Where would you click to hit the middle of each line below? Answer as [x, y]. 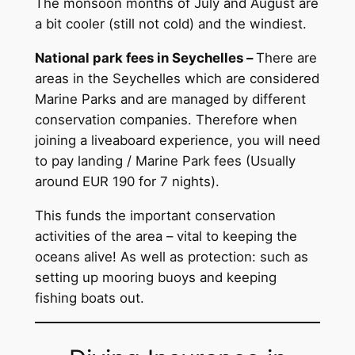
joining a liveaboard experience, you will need [177, 141]
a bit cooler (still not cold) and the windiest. [170, 24]
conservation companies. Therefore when [166, 120]
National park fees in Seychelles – [145, 58]
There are [286, 58]
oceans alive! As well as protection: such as [171, 257]
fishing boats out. [89, 298]
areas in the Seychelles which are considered [177, 79]
